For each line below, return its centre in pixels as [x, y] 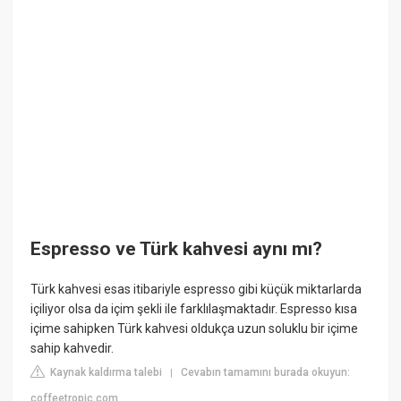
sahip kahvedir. [73, 349]
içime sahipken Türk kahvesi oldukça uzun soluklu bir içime [195, 329]
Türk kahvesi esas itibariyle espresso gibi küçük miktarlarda [196, 290]
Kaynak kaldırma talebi [105, 373]
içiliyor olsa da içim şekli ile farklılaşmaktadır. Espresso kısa [194, 309]
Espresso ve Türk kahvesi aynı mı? [177, 249]
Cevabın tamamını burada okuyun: [266, 373]
